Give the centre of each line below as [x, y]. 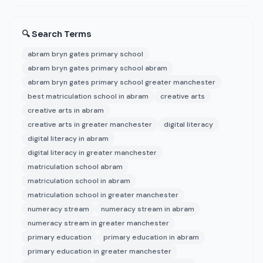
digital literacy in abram [68, 139]
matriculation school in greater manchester [103, 195]
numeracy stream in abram [148, 209]
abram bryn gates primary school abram [97, 68]
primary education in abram [151, 237]
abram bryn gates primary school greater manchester [122, 82]
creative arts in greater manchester [90, 124]
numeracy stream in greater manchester [98, 223]
